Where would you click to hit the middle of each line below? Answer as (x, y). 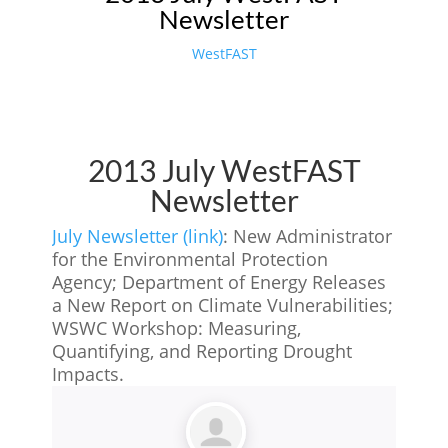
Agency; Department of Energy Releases (219, 281)
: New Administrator (308, 235)
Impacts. (88, 373)
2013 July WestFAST (224, 169)
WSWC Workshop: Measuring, (177, 327)
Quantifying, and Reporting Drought (202, 350)
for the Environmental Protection (190, 258)
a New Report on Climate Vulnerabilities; (223, 304)
